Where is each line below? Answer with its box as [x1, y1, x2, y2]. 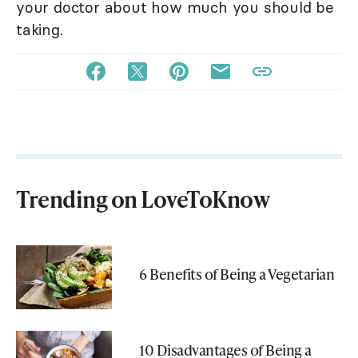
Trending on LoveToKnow [16, 183, 269, 215]
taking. [16, 20, 63, 40]
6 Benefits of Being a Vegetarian [139, 263, 334, 284]
